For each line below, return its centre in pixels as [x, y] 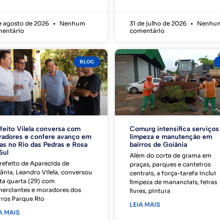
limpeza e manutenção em [171, 137]
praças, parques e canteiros [170, 165]
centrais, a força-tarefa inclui [173, 173]
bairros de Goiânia [158, 145]
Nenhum [72, 24]
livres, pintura [150, 191]
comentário [147, 31]
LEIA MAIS [145, 205]
